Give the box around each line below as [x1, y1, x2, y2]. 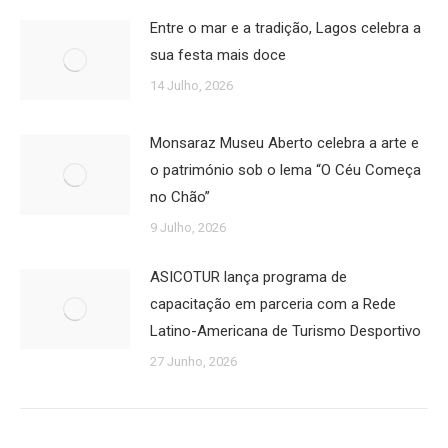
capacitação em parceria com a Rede [150, 295, 396, 313]
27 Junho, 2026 [150, 354, 237, 369]
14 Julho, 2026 [150, 78, 233, 93]
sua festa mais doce [150, 46, 286, 64]
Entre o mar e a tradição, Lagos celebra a [150, 19, 421, 37]
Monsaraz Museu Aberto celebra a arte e [150, 134, 419, 152]
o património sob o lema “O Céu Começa [150, 161, 421, 179]
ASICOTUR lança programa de [150, 268, 347, 286]
